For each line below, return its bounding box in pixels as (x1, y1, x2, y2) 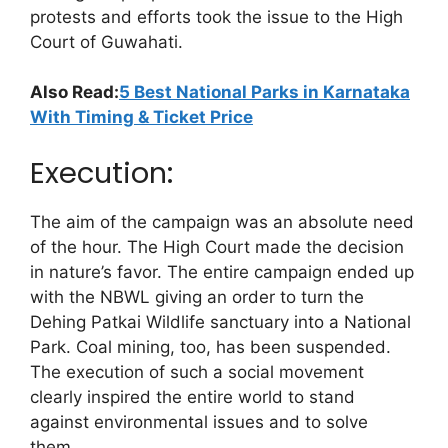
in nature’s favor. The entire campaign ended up (30, 261, 414, 282)
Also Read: (30, 82, 119, 103)
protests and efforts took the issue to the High (30, 6, 403, 27)
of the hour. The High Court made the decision (30, 236, 404, 257)
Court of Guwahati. (30, 31, 183, 52)
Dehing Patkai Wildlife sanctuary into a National (30, 311, 411, 332)
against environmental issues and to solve (30, 411, 368, 432)
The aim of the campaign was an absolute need (30, 211, 414, 232)
